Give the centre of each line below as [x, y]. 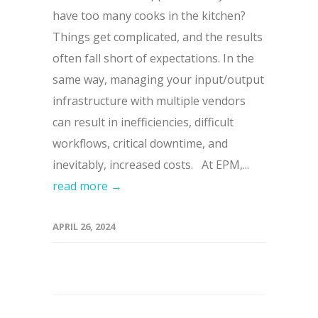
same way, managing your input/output [158, 80]
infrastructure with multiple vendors [149, 101]
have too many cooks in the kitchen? [149, 16]
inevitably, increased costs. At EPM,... [151, 165]
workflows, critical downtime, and [140, 144]
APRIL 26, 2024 [84, 227]
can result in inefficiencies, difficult [143, 122]
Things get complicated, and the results [158, 37]
